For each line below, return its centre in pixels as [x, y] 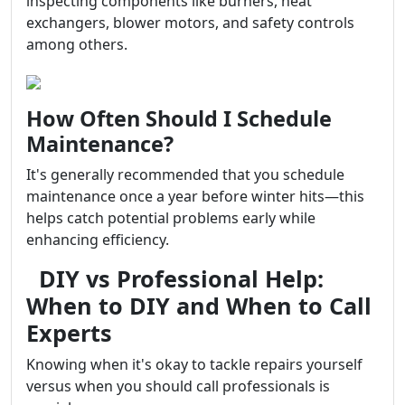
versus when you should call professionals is [178, 386]
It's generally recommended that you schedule [185, 174]
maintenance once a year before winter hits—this [195, 196]
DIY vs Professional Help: [178, 278]
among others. [77, 44]
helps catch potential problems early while [171, 218]
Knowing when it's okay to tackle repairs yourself [194, 364]
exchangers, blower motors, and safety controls [190, 23]
